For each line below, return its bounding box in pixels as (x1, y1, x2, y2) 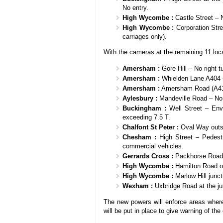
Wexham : (122, 182, 153, 190)
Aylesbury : (122, 95, 157, 103)
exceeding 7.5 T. (122, 113, 170, 121)
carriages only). (122, 33, 167, 40)
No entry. (122, 4, 148, 11)
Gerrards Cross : (122, 152, 173, 160)
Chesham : (122, 133, 157, 141)
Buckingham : (122, 105, 166, 112)
